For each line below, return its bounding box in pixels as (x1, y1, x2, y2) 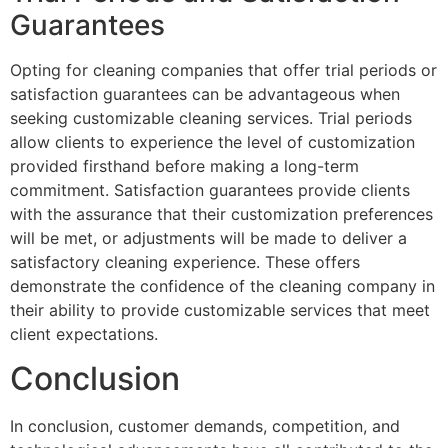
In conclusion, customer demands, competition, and (10, 416, 400, 437)
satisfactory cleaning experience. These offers (10, 251, 360, 272)
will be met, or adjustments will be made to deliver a (10, 227, 407, 248)
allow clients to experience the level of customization (10, 131, 415, 152)
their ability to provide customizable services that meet (10, 299, 430, 320)
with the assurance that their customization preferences (10, 203, 433, 224)
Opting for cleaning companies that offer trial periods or (10, 59, 437, 80)
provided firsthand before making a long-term (10, 155, 359, 176)
